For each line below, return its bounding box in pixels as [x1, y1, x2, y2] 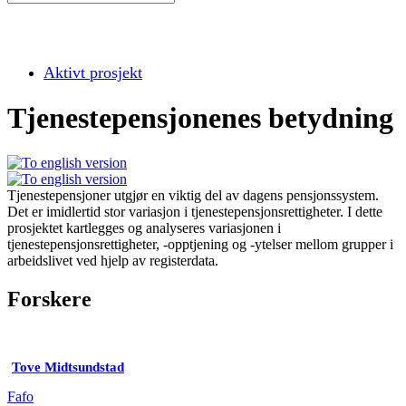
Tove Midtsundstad [12, 359, 124, 374]
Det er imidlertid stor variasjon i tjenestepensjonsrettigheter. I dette [7, 203, 382, 219]
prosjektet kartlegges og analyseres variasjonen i [7, 219, 281, 236]
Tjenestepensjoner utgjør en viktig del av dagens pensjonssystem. [7, 187, 379, 203]
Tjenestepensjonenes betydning [7, 101, 393, 135]
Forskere [7, 286, 92, 311]
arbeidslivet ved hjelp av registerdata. [7, 252, 218, 268]
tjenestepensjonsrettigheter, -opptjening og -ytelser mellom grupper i [7, 236, 393, 252]
